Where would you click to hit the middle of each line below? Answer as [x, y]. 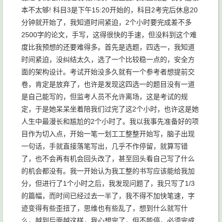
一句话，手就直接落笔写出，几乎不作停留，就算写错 [105, 146]
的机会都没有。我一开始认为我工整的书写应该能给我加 [108, 171]
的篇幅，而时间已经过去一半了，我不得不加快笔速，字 [108, 196]
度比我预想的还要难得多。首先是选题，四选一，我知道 [108, 47]
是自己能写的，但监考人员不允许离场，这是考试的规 [105, 97]
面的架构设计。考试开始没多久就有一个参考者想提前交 [108, 72]
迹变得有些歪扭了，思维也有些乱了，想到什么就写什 [105, 208]
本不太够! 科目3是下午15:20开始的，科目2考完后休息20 [110, 10]
